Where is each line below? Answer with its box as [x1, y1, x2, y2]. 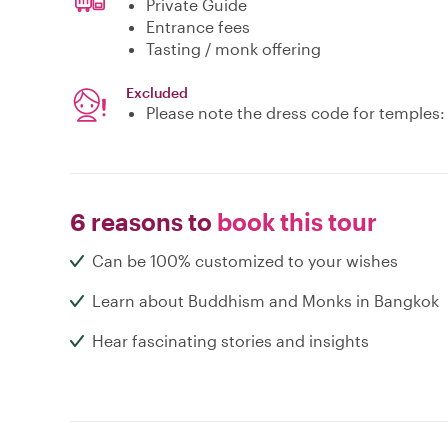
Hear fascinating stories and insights [92, 331, 369, 351]
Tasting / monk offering [146, 39, 321, 59]
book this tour [212, 207, 377, 237]
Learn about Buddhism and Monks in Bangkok [92, 291, 439, 311]
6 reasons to [70, 207, 212, 237]
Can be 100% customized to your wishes [92, 251, 398, 271]
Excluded [126, 84, 188, 102]
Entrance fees [146, 17, 250, 37]
